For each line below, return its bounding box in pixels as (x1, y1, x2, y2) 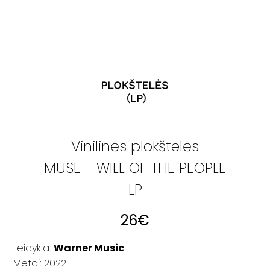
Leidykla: (13, 241, 54, 255)
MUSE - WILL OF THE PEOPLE (44, 158, 226, 178)
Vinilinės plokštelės (71, 136, 199, 156)
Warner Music (54, 241, 125, 255)
